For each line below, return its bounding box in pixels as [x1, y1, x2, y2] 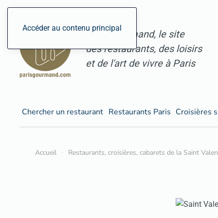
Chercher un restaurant [22, 106, 104, 117]
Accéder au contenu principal [22, 23, 122, 33]
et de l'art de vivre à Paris [86, 57, 195, 70]
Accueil [35, 148, 56, 158]
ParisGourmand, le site [86, 28, 184, 40]
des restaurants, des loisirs [86, 43, 202, 55]
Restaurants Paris [108, 106, 171, 117]
